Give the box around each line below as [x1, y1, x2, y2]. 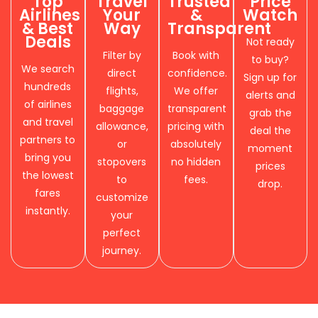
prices [255, 158, 285, 173]
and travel [22, 114, 73, 129]
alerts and [245, 87, 295, 102]
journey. [102, 243, 142, 258]
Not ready [246, 34, 295, 49]
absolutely [170, 136, 222, 151]
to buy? [251, 52, 290, 67]
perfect [103, 225, 141, 240]
